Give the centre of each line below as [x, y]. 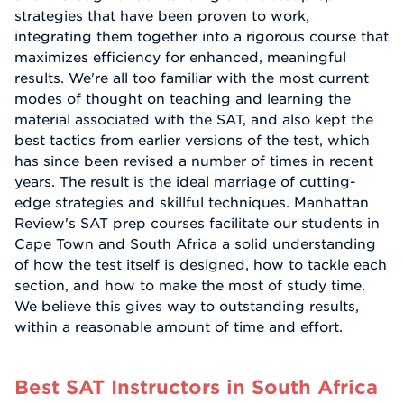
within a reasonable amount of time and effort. [179, 327]
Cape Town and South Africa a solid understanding [195, 244]
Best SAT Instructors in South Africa [196, 386]
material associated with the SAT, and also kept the [194, 119]
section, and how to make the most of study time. [190, 285]
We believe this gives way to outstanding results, [187, 306]
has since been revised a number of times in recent [194, 161]
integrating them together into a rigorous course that [202, 37]
